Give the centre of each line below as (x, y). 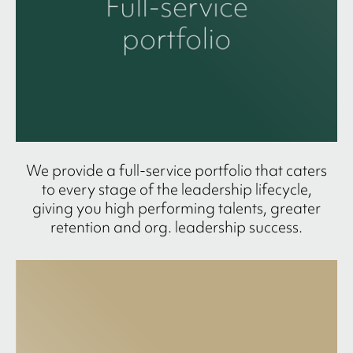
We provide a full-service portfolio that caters (176, 171)
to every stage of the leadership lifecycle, (176, 190)
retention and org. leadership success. (176, 227)
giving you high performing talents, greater (176, 208)
